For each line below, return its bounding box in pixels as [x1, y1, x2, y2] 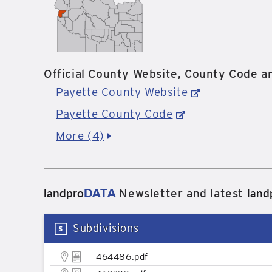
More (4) [56, 129, 104, 143]
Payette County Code [56, 107, 173, 121]
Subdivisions [73, 222, 139, 234]
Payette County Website [56, 85, 188, 99]
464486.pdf [96, 251, 148, 262]
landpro [44, 185, 84, 201]
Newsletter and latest [115, 186, 247, 200]
